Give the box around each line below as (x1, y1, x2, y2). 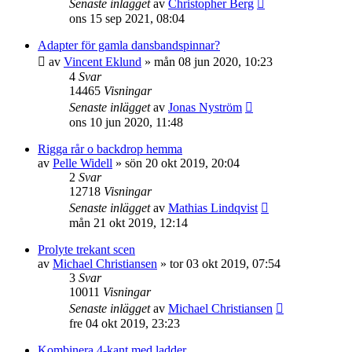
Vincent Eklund (64, 55, 141, 68)
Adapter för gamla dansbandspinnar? (38, 38, 220, 52)
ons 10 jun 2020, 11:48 (69, 115, 183, 129)
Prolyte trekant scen (38, 243, 135, 256)
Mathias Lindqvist (168, 201, 258, 214)
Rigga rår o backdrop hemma (38, 142, 182, 156)
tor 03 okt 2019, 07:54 (170, 257, 280, 270)
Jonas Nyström (168, 101, 242, 114)
